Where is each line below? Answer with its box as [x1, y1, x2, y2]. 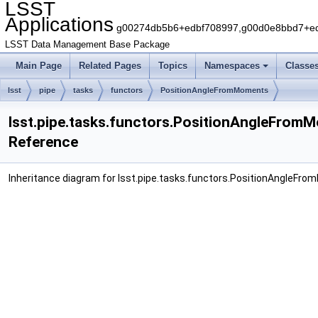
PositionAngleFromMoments [160, 86, 268, 94]
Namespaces [204, 60, 260, 71]
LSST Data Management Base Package [5, 40, 170, 50]
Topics [158, 60, 187, 71]
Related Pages [79, 60, 141, 71]
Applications [5, 13, 114, 35]
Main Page [16, 60, 62, 71]
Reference [9, 133, 78, 150]
